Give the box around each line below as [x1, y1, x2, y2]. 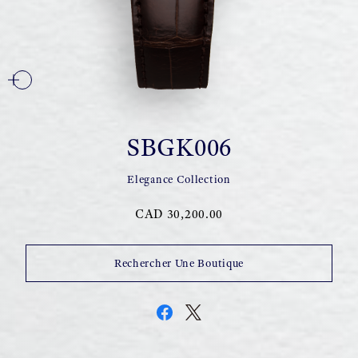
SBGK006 [126, 131, 232, 163]
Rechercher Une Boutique [113, 257, 245, 270]
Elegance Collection [127, 173, 231, 186]
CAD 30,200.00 [134, 206, 224, 221]
